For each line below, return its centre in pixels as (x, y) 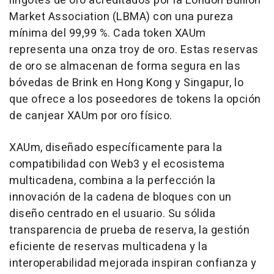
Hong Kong (144, 83)
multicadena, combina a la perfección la (113, 180)
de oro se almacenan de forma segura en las (125, 66)
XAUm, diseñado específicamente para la (116, 147)
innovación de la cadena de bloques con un (120, 197)
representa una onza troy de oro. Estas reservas (134, 50)
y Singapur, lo (208, 83)
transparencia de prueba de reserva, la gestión (129, 230)
